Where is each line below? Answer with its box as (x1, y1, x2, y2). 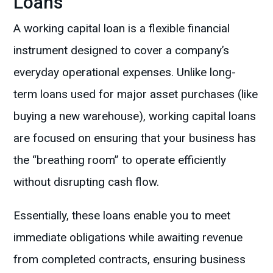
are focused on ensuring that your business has (13, 131, 257, 146)
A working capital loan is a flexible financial (13, 21, 230, 36)
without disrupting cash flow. (13, 175, 160, 190)
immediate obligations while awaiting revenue (13, 230, 243, 245)
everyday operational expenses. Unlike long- (13, 65, 236, 80)
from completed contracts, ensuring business (13, 252, 246, 267)
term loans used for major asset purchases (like (13, 87, 258, 102)
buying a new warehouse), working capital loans (13, 109, 257, 124)
